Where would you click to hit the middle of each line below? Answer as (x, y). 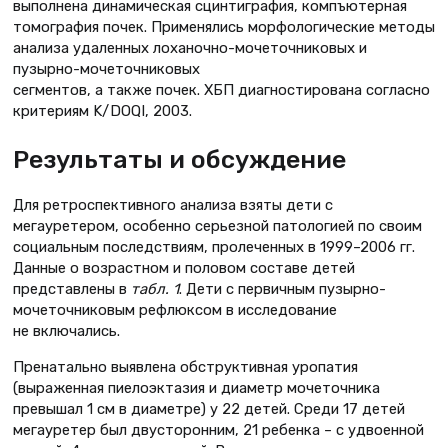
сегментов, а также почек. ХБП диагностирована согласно (221, 89)
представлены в (72, 289)
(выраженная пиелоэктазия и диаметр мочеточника (196, 388)
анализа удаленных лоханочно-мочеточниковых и (190, 47)
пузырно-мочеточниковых (106, 68)
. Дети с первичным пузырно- (282, 289)
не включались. (66, 331)
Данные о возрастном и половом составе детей (184, 268)
